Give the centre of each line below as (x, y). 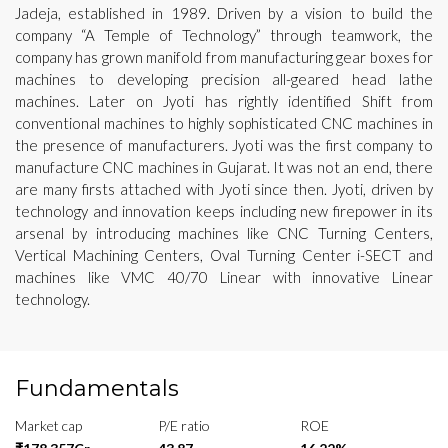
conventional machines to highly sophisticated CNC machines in (224, 122)
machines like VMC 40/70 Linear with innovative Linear (224, 276)
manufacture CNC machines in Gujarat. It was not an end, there (224, 166)
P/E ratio (183, 425)
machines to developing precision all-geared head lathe (224, 78)
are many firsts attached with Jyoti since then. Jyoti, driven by (224, 188)
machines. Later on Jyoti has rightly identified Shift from (224, 100)
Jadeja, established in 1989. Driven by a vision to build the (224, 12)
